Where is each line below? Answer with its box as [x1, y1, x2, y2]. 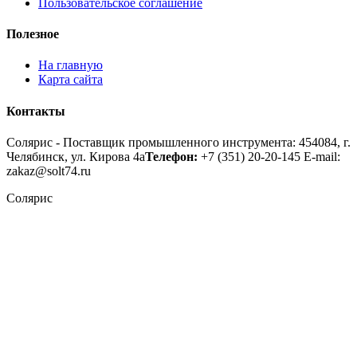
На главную [38, 58, 103, 73]
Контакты [6, 104, 65, 118]
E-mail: [304, 149, 340, 163]
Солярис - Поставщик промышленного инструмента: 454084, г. [6, 135, 351, 149]
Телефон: [145, 149, 198, 163]
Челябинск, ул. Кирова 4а [6, 149, 145, 163]
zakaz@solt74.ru [6, 163, 91, 178]
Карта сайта [38, 73, 103, 87]
